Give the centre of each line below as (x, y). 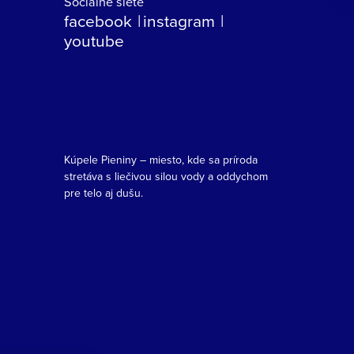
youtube (94, 40)
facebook (98, 20)
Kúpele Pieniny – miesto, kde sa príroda (160, 159)
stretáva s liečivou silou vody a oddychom (166, 176)
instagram (179, 20)
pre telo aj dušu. (103, 192)
